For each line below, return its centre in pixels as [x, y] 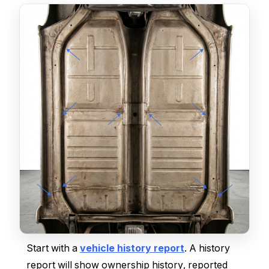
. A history [207, 248]
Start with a [53, 248]
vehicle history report [132, 248]
